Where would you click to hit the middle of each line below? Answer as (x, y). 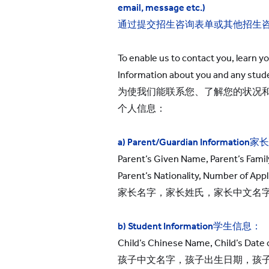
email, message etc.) (162, 8)
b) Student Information (165, 226)
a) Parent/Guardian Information (184, 142)
